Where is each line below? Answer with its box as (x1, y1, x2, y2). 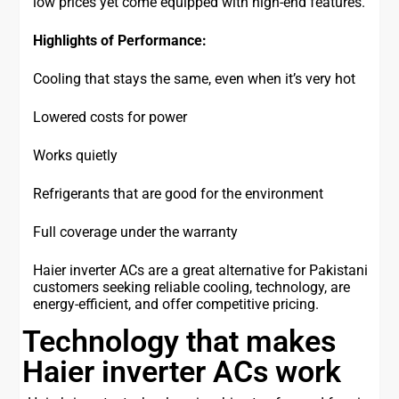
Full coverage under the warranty (33, 224, 239, 241)
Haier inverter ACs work (22, 354, 342, 390)
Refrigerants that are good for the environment (33, 185, 324, 203)
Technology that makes (22, 323, 337, 360)
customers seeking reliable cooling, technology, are (33, 279, 351, 297)
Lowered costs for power (33, 109, 188, 126)
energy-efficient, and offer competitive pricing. (33, 296, 320, 313)
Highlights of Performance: (33, 32, 208, 50)
